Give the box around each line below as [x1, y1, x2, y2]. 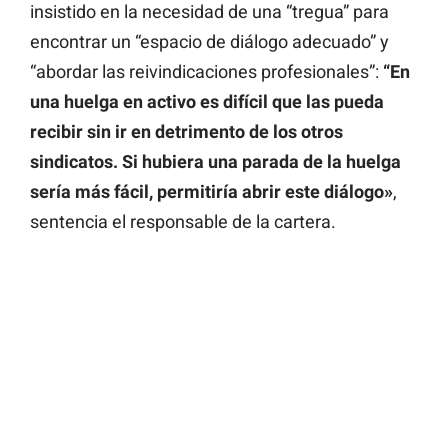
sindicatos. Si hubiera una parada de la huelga [30, 151, 401, 173]
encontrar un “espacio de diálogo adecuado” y [30, 31, 389, 53]
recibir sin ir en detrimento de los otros [30, 121, 343, 143]
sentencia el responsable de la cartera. [30, 211, 336, 233]
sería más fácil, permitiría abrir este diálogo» [30, 181, 393, 203]
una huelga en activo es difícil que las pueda [30, 91, 384, 113]
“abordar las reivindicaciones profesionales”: [30, 61, 383, 83]
